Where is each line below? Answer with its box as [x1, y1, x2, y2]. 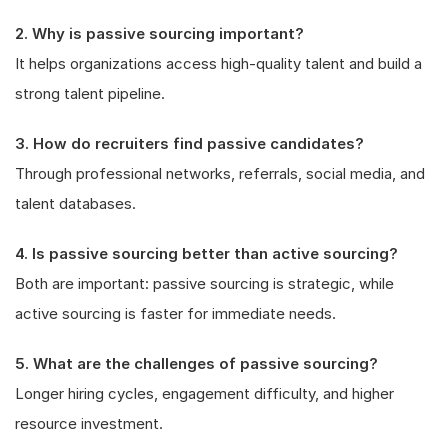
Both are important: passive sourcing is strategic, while [15, 273, 394, 293]
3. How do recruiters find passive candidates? [15, 133, 364, 153]
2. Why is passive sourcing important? [15, 23, 304, 43]
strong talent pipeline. [15, 83, 165, 103]
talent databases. [15, 193, 136, 213]
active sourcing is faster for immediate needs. [15, 303, 336, 323]
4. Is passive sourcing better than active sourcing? [15, 243, 398, 263]
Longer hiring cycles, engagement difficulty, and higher [15, 383, 394, 403]
